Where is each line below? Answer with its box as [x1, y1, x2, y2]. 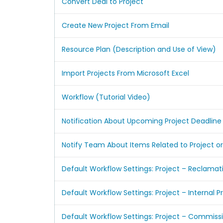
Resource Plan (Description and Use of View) [61, 44, 216, 54]
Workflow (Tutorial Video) [61, 92, 150, 102]
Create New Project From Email [61, 20, 169, 30]
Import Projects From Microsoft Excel [61, 68, 189, 78]
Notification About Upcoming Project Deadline [61, 115, 222, 126]
